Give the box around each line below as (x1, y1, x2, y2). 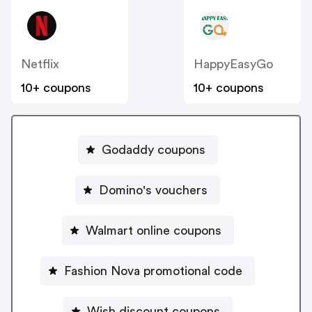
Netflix (21, 58, 59, 71)
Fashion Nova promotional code (64, 264, 242, 277)
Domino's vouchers (99, 183, 208, 196)
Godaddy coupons (101, 143, 205, 156)
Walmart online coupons (85, 224, 221, 237)
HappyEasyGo (194, 58, 273, 71)
